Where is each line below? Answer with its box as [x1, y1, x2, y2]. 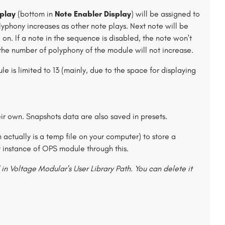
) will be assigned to [131, 9, 200, 19]
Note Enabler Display [55, 9, 131, 19]
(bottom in [16, 9, 55, 19]
